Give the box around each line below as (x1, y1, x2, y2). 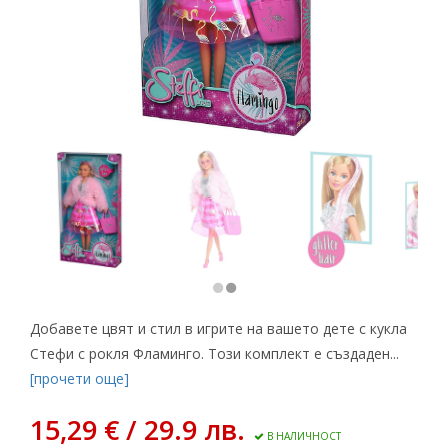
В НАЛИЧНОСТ (264, 429, 341, 444)
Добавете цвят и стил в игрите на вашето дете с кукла (30, 319, 407, 339)
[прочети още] (30, 369, 129, 389)
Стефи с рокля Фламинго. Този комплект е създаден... (30, 344, 399, 364)
